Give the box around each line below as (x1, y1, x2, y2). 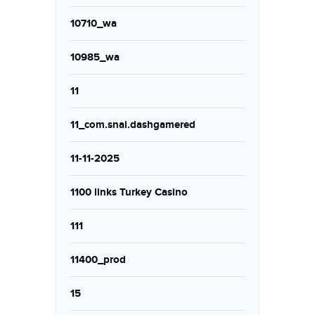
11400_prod (70, 253, 126, 266)
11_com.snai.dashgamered (70, 118, 195, 131)
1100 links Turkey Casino (70, 186, 188, 199)
